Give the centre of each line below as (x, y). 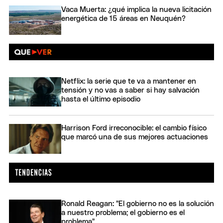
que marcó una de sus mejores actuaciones (135, 137)
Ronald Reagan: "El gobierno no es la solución (138, 204)
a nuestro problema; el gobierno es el (123, 213)
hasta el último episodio (101, 100)
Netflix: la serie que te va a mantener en (129, 82)
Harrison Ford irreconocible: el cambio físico (134, 128)
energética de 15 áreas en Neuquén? (123, 18)
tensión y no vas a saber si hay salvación (130, 91)
